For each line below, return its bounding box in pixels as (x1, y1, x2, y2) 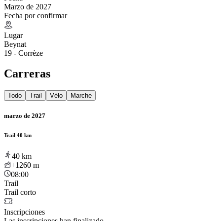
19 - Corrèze (4, 48, 43, 57)
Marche (71, 92, 92, 100)
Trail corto (4, 187, 36, 196)
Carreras (4, 67, 50, 80)
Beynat (4, 39, 26, 48)
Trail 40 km (4, 132, 32, 138)
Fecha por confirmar (4, 11, 67, 20)
